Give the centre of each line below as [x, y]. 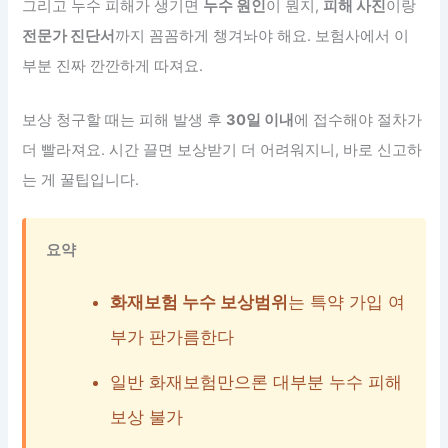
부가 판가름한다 [172, 337]
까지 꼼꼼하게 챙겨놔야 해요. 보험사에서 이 [262, 36]
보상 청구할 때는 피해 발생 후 [124, 119]
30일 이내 [260, 119]
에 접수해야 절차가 [358, 119]
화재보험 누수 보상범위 [199, 302]
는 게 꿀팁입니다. [81, 179]
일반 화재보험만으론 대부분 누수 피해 [256, 382]
